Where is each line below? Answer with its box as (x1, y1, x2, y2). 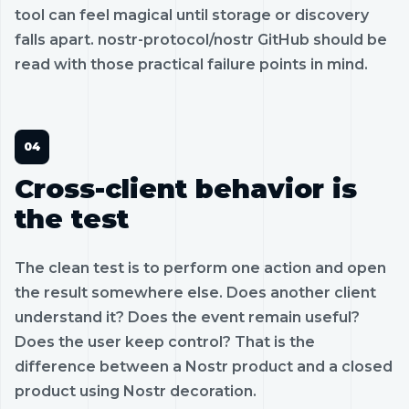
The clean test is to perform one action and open (15, 258, 386, 277)
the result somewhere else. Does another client (15, 283, 376, 301)
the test (15, 202, 129, 235)
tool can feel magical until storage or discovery (15, 5, 369, 24)
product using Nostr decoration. (15, 382, 257, 400)
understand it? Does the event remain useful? (15, 308, 360, 326)
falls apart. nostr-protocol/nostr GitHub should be (15, 30, 387, 48)
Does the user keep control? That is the (15, 332, 315, 351)
